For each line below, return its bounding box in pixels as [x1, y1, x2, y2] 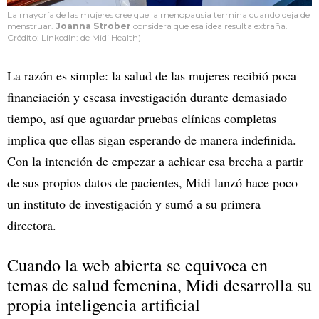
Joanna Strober [56, 20, 131, 31]
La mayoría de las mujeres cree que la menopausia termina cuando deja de [7, 9, 310, 20]
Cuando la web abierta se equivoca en [7, 253, 268, 276]
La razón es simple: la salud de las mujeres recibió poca [7, 66, 296, 84]
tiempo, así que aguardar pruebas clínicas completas [7, 109, 276, 127]
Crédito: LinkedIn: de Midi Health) [7, 31, 141, 43]
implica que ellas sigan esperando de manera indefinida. [7, 130, 296, 148]
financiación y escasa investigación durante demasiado [7, 88, 287, 105]
